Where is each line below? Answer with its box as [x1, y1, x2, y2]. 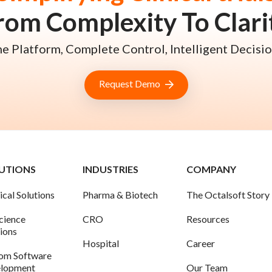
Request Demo [98, 78, 160, 90]
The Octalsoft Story [186, 189, 270, 201]
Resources [186, 213, 230, 225]
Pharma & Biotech [83, 189, 158, 201]
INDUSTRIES [83, 163, 139, 175]
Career [186, 237, 216, 250]
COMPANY [186, 163, 237, 175]
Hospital [83, 237, 120, 250]
